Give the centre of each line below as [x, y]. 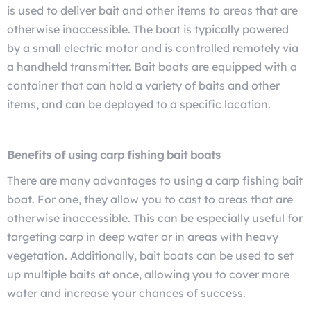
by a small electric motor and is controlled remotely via [153, 48]
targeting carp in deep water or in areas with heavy [143, 236]
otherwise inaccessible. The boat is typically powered [148, 29]
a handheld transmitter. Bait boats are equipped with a [152, 66]
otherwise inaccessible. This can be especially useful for [155, 218]
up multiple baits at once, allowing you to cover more [148, 274]
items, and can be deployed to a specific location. [139, 104]
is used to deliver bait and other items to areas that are [152, 10]
